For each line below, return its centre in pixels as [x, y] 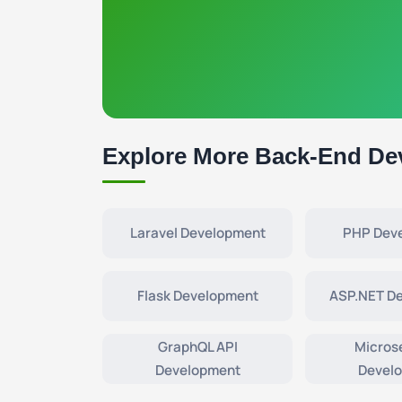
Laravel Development [197, 233]
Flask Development [197, 296]
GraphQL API [197, 347]
